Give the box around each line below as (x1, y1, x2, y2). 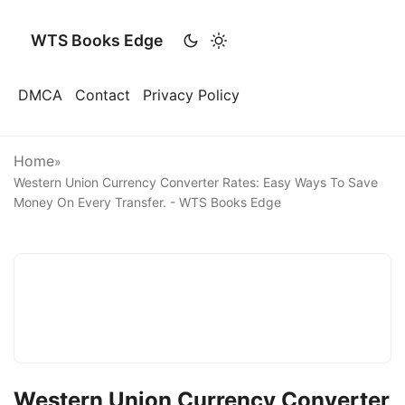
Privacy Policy (143, 86, 240, 104)
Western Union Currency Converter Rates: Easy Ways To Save (14, 174, 378, 190)
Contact (75, 86, 130, 104)
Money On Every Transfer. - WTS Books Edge (14, 194, 281, 210)
